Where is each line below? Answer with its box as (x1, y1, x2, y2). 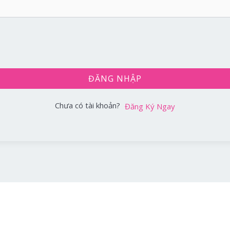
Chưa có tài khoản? (54, 100, 124, 111)
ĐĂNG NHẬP (88, 73, 142, 85)
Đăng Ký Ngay (124, 101, 175, 111)
